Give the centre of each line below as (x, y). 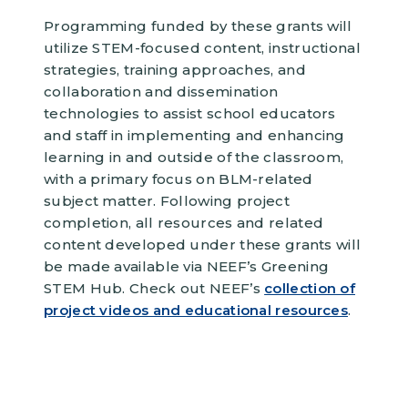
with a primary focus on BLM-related (178, 178)
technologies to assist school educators (190, 113)
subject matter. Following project (167, 200)
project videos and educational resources (196, 310)
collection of (310, 288)
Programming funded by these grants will (198, 25)
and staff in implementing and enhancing (194, 135)
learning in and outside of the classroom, (194, 157)
